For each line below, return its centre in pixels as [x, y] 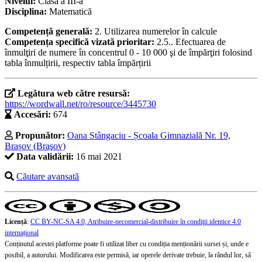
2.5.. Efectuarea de [191, 42]
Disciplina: [27, 12]
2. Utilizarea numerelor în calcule [156, 32]
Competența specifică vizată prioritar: [81, 42]
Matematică [70, 12]
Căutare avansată [48, 177]
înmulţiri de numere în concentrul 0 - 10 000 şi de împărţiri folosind [128, 53]
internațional [22, 233]
